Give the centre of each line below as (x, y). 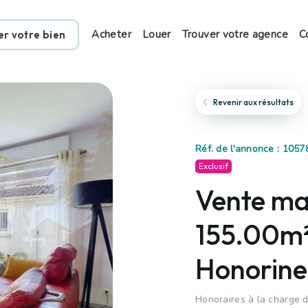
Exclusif (213, 166)
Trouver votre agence (235, 34)
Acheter (111, 34)
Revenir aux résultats (253, 102)
